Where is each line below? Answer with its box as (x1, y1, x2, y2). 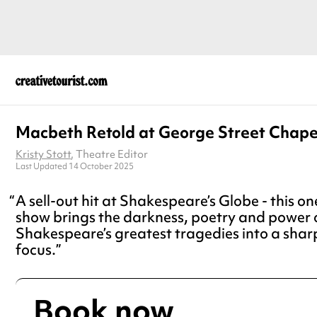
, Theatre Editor (71, 146, 148, 161)
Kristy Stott (16, 146, 71, 161)
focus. (16, 240, 56, 260)
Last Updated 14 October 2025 (16, 160, 134, 172)
